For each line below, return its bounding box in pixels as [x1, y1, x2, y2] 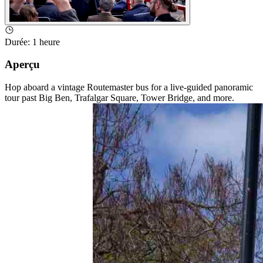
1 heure [32, 36, 60, 47]
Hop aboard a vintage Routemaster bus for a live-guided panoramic [5, 82, 253, 92]
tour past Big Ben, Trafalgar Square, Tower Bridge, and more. [5, 92, 234, 103]
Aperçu [5, 58, 40, 71]
